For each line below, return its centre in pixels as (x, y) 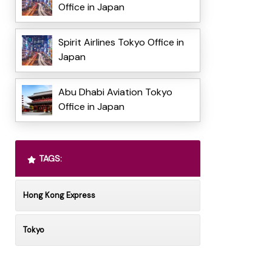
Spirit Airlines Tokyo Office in (121, 42)
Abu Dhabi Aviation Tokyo (115, 92)
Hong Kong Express (59, 195)
